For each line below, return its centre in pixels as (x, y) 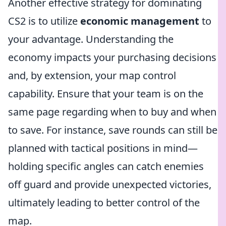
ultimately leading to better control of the (104, 203)
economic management (140, 21)
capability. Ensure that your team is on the (106, 94)
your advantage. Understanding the (91, 39)
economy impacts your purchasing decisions (112, 57)
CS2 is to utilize (44, 21)
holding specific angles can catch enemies (106, 166)
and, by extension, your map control (92, 75)
